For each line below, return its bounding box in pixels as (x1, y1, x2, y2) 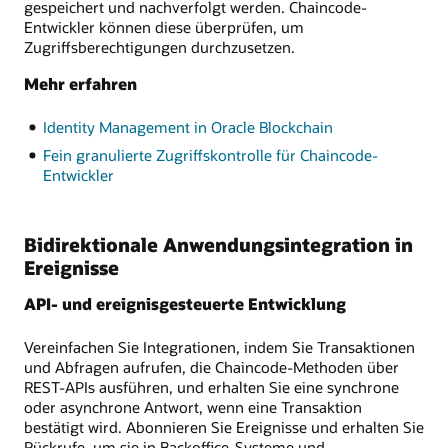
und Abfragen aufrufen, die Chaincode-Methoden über (24, 356, 399, 377)
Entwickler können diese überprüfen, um (24, 17, 304, 38)
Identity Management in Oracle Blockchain (42, 116, 333, 137)
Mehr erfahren (24, 72, 137, 94)
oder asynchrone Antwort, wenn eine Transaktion (24, 396, 362, 417)
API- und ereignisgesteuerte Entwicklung (24, 292, 346, 314)
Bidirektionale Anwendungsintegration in (24, 232, 413, 258)
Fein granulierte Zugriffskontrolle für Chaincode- (42, 145, 378, 166)
